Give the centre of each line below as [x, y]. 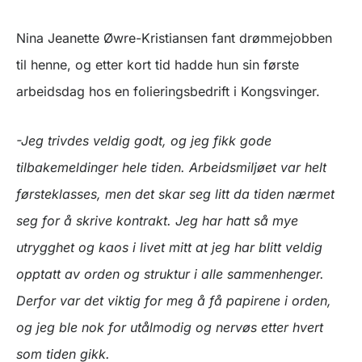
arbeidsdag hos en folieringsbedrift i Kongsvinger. [168, 92]
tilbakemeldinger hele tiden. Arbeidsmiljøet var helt [171, 168]
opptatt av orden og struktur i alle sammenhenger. [170, 274]
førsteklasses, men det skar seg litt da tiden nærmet [175, 194]
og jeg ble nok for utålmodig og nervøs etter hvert [170, 328]
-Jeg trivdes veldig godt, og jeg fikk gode [144, 141]
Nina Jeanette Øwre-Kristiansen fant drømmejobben [174, 38]
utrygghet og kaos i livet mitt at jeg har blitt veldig [169, 248]
